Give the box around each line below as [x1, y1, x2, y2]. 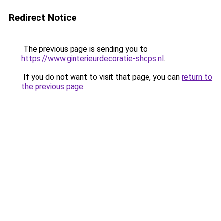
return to [182, 73, 212, 82]
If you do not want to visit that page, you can [21, 73, 182, 82]
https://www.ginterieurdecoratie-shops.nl [21, 54, 164, 63]
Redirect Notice [9, 12, 76, 23]
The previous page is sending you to [21, 44, 147, 54]
